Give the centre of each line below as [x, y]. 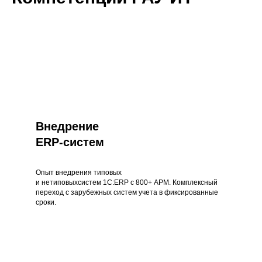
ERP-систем [70, 142]
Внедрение [67, 126]
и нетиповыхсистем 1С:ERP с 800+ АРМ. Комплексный [126, 182]
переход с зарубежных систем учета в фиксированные [127, 192]
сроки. [46, 202]
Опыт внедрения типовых [78, 172]
